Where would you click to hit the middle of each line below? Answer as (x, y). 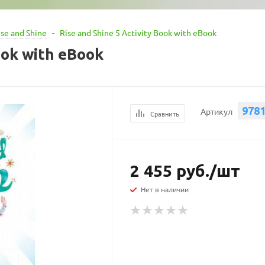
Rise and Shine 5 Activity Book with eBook (138, 33)
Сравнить (165, 114)
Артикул (217, 111)
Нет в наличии (165, 189)
